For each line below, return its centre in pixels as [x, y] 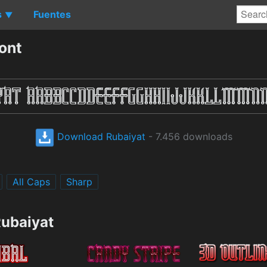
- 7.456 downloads [189, 136]
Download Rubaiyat [100, 136]
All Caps [31, 181]
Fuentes [52, 14]
